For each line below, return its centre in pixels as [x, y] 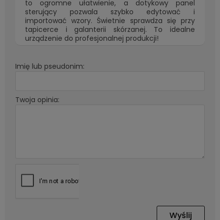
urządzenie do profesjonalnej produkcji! [92, 38]
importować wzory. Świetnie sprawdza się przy [110, 21]
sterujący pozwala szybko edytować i [110, 12]
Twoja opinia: [37, 100]
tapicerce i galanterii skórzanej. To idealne [110, 29]
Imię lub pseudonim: [50, 66]
